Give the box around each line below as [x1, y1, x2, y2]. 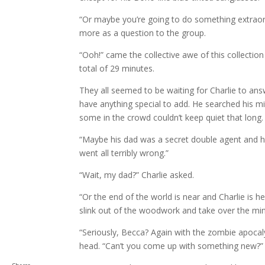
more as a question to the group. [79, 27, 206, 39]
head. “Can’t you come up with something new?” [79, 240, 264, 252]
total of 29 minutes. [79, 63, 155, 75]
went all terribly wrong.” [79, 147, 169, 159]
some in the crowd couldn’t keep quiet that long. [79, 112, 264, 124]
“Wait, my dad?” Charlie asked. [79, 169, 195, 181]
